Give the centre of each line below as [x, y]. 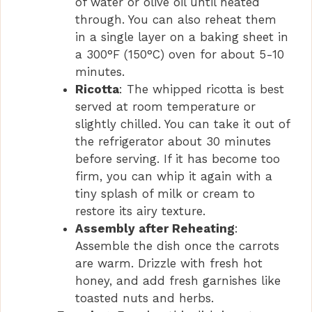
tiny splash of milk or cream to [165, 193]
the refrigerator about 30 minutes [173, 141]
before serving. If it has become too [177, 158]
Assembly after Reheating [155, 228]
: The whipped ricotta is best [201, 89]
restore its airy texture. [140, 211]
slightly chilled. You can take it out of [182, 124]
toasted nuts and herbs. [144, 298]
